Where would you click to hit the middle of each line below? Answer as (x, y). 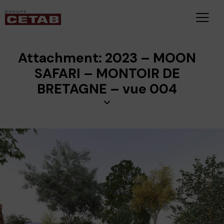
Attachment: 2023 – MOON (107, 58)
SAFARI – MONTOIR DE (107, 73)
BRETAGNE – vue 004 (107, 89)
